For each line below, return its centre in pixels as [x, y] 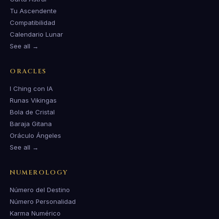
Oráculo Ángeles [35, 136]
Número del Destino [40, 190]
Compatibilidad [33, 23]
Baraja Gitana [31, 124]
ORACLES [28, 72]
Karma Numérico [35, 213]
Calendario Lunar [36, 34]
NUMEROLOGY [39, 173]
